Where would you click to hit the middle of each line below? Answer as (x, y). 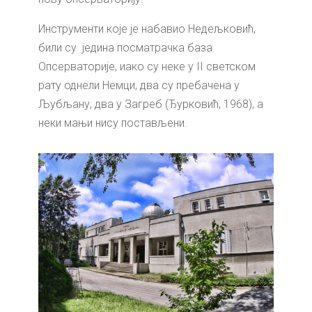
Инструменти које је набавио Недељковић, (147, 29)
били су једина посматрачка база (125, 48)
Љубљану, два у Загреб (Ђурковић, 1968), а (151, 104)
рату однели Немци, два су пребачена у (139, 86)
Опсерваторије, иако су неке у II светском (147, 67)
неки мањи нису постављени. (113, 123)
